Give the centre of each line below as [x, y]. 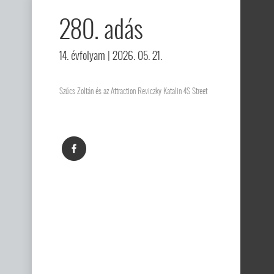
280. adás [101, 29]
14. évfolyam [82, 55]
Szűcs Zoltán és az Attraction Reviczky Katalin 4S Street [133, 91]
